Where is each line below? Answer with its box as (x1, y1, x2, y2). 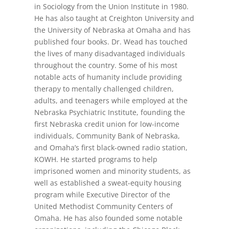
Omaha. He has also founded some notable (34, 213, 183, 223)
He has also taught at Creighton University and (34, 13, 195, 24)
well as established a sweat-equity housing (34, 178, 182, 188)
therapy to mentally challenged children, (34, 84, 174, 94)
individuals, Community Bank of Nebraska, (34, 131, 180, 141)
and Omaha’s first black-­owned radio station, (34, 143, 188, 153)
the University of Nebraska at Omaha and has (34, 25, 191, 35)
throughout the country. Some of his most (34, 60, 178, 71)
